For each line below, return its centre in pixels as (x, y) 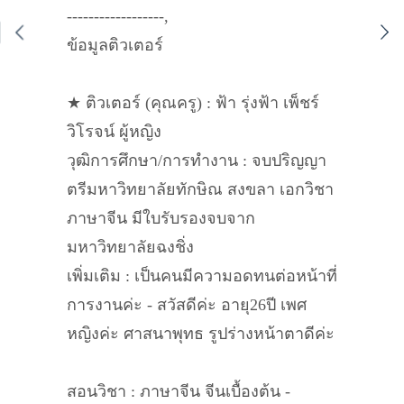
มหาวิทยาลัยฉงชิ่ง (130, 247)
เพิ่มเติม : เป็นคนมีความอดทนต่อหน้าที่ (202, 276)
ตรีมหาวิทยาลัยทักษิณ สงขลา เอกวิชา (200, 189)
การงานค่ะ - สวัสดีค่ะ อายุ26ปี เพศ (187, 305)
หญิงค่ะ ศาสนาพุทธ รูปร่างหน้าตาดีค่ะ (201, 334)
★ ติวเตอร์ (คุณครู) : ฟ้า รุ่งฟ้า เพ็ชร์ (193, 103)
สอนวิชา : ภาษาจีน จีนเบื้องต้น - (179, 391)
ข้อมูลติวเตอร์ (115, 45)
